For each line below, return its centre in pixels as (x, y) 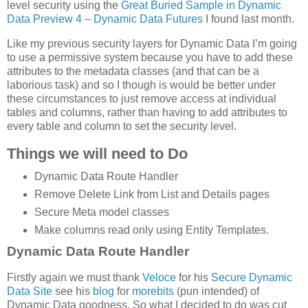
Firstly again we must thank (75, 277)
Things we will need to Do (97, 154)
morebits (153, 291)
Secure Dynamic (252, 277)
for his (194, 277)
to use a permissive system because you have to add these (150, 58)
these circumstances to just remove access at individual (142, 99)
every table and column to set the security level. (122, 126)
